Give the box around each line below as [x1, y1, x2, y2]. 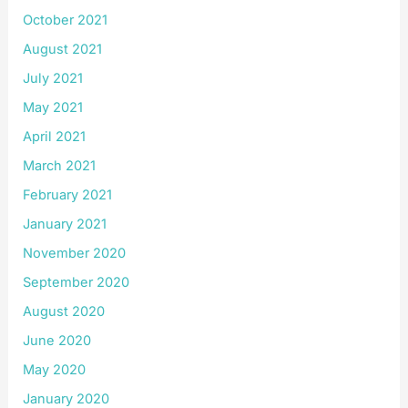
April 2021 [23, 128, 87, 146]
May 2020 [23, 361, 87, 378]
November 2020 [23, 244, 127, 261]
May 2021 [23, 99, 84, 117]
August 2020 [23, 302, 106, 320]
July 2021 [23, 70, 84, 87]
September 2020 [23, 273, 130, 291]
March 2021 [23, 158, 97, 175]
